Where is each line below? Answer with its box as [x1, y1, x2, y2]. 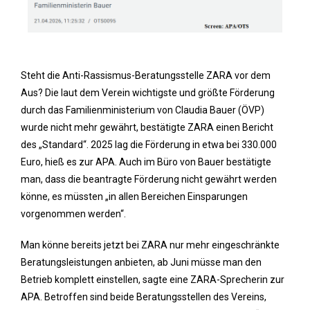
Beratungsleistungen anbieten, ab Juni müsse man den [21, 256, 262, 268]
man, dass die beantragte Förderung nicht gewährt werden [21, 173, 277, 185]
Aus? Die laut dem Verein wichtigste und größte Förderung [21, 86, 275, 98]
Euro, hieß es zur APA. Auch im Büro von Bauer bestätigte [21, 156, 271, 167]
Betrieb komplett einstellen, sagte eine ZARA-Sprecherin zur [21, 273, 284, 285]
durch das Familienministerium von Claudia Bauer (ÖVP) [21, 104, 264, 116]
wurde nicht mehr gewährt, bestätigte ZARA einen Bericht [21, 121, 273, 133]
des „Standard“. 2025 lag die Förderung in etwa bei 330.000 [21, 138, 277, 150]
